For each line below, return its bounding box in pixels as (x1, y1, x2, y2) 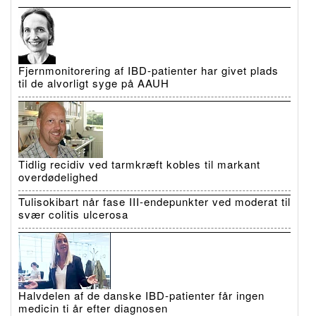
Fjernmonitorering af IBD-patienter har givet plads (18, 62, 279, 78)
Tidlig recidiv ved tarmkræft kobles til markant (18, 156, 260, 171)
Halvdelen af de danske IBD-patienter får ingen (18, 287, 265, 303)
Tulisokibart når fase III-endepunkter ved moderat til (18, 193, 291, 209)
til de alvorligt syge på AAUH (18, 75, 169, 90)
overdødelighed (18, 169, 98, 184)
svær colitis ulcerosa (18, 206, 128, 221)
